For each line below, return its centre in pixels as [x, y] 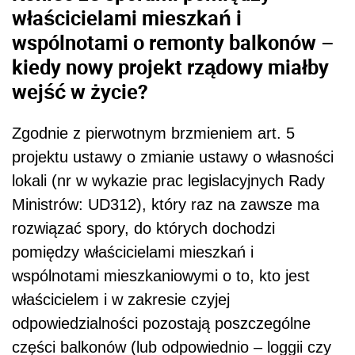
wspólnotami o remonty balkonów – [173, 42]
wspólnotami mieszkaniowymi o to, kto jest [161, 275]
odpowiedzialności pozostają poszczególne [161, 323]
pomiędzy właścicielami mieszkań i [133, 252]
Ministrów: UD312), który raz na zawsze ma [166, 204]
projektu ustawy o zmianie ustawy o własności [173, 157]
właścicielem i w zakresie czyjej [121, 299]
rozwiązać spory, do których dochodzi [143, 228]
